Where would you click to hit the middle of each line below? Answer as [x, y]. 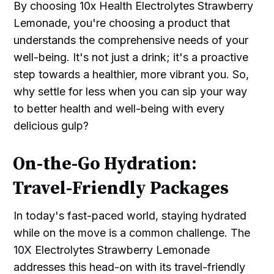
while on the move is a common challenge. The [132, 232]
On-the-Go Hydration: [105, 164]
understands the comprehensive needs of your [131, 40]
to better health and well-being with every [119, 108]
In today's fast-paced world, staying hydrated [130, 215]
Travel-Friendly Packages [121, 188]
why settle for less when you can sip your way [131, 91]
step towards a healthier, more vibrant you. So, [131, 74]
